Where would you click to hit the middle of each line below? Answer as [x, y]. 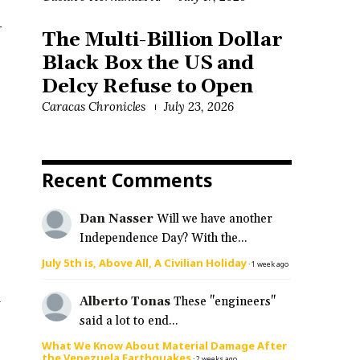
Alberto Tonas [125, 301]
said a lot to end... [129, 321]
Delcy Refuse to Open [148, 87]
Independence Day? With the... [163, 239]
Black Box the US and [148, 64]
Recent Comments [127, 180]
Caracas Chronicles [94, 107]
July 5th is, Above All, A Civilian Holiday [144, 263]
